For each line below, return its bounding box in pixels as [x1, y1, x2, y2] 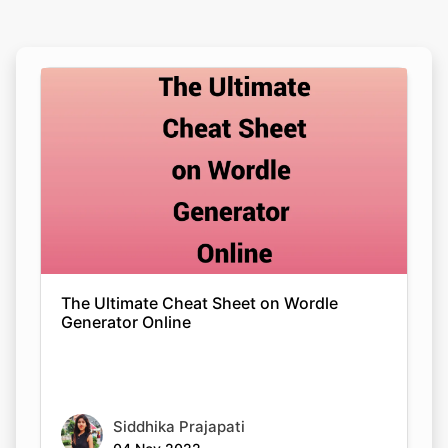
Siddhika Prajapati [113, 417, 245, 437]
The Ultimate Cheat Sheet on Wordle [61, 293, 338, 314]
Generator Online [61, 312, 191, 333]
